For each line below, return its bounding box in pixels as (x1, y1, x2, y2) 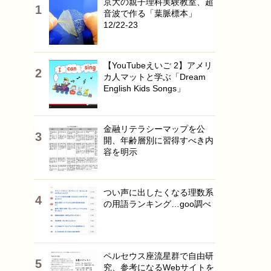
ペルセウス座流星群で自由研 (103, 251, 214, 261)
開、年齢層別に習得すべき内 (103, 135, 214, 145)
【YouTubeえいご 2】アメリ (103, 60, 212, 70)
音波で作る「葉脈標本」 (103, 8, 197, 18)
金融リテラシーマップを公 (103, 124, 205, 134)
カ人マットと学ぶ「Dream (103, 72, 206, 82)
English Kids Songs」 (103, 83, 185, 93)
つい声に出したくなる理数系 (103, 188, 214, 197)
